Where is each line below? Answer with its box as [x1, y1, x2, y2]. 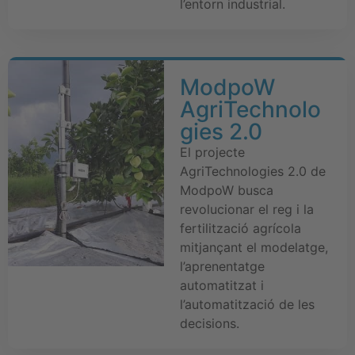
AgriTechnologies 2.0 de [179, 162, 326, 179]
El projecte [179, 143, 245, 160]
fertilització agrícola [179, 219, 301, 236]
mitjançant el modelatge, [179, 239, 328, 255]
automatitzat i [179, 277, 264, 293]
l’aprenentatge [179, 258, 265, 274]
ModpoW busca [179, 181, 273, 198]
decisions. [179, 315, 239, 331]
